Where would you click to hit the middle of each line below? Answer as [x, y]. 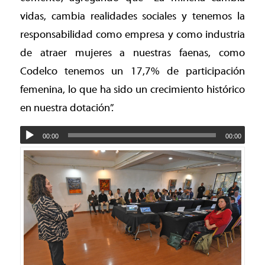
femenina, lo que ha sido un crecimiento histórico [132, 89]
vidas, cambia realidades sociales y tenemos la [132, 16]
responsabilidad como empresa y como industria [132, 34]
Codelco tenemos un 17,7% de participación [132, 71]
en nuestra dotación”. [67, 108]
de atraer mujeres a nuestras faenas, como [132, 53]
